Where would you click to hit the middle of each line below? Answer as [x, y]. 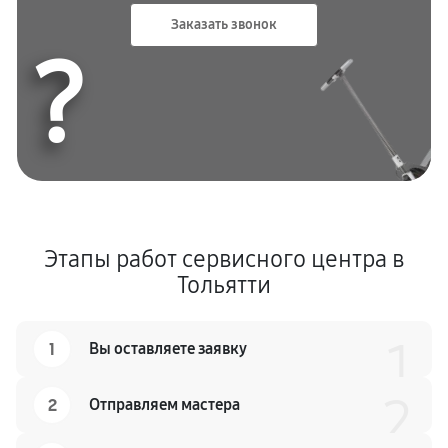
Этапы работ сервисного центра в [224, 259]
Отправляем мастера [164, 404]
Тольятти [224, 285]
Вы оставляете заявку [168, 348]
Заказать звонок [224, 24]
